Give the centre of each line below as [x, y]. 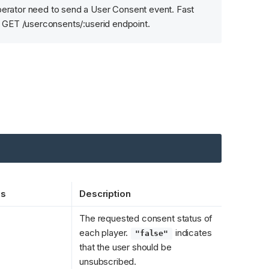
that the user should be [125, 247]
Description [105, 193]
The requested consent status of [146, 218]
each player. [105, 232]
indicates [192, 232]
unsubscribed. [108, 261]
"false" [152, 233]
